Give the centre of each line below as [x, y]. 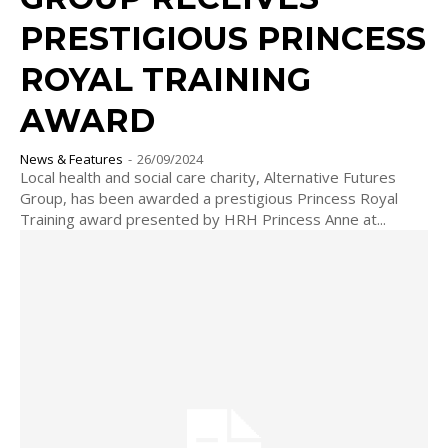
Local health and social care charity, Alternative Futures [208, 177]
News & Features [71, 159]
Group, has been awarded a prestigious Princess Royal [209, 198]
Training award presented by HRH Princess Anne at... [203, 219]
